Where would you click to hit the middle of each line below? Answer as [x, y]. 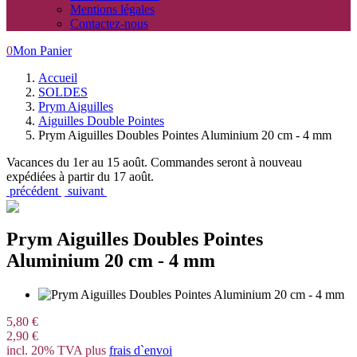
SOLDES [63, 92]
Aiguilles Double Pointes [101, 121]
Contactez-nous [109, 24]
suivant [86, 191]
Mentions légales [112, 9]
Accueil [58, 78]
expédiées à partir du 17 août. [80, 177]
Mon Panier [42, 51]
